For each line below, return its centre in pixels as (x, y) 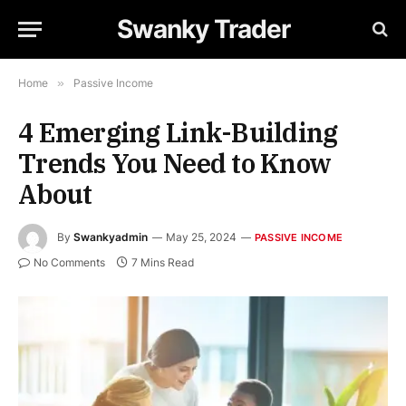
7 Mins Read (163, 262)
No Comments (69, 262)
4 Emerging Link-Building (178, 132)
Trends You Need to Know (175, 163)
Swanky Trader (203, 29)
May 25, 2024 (201, 237)
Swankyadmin (111, 237)
